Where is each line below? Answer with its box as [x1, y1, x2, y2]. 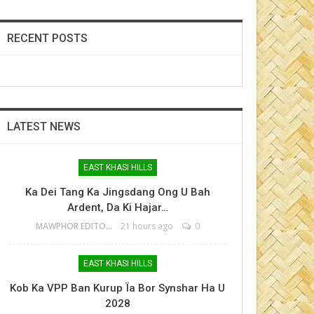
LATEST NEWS [6, 120, 81, 133]
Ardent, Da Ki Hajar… [67, 201, 168, 214]
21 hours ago [120, 220, 173, 232]
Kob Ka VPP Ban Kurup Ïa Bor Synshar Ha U [10, 282, 226, 294]
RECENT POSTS [6, 32, 88, 45]
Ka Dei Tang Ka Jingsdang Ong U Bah [25, 186, 210, 198]
